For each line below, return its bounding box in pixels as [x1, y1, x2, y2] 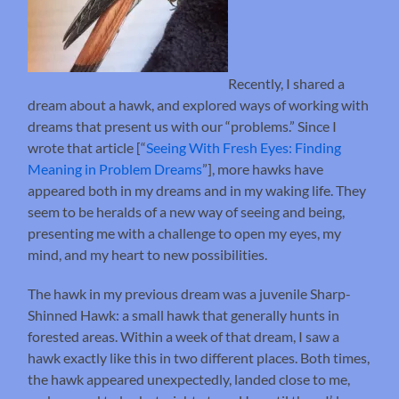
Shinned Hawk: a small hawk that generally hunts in [28, 305, 340, 323]
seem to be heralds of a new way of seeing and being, [28, 202, 346, 220]
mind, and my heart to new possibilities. [28, 245, 268, 263]
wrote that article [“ [28, 138, 147, 156]
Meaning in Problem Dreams [28, 159, 203, 177]
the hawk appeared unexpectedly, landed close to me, [28, 370, 351, 387]
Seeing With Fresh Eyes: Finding [146, 138, 342, 156]
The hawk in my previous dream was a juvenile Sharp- [28, 284, 352, 302]
